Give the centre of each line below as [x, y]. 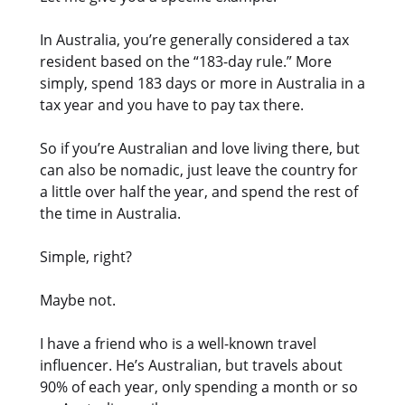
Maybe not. [78, 300]
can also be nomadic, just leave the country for [199, 170]
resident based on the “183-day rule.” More [186, 61]
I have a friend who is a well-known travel [178, 343]
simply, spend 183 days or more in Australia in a [202, 83]
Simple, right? [86, 256]
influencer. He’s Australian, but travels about [191, 365]
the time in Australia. [110, 213]
